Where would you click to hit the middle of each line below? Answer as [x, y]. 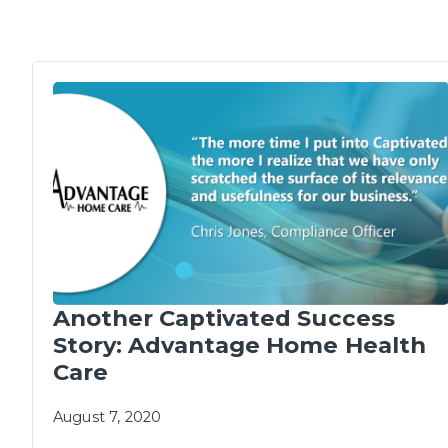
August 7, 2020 [107, 416]
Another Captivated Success [224, 317]
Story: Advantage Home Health [239, 344]
